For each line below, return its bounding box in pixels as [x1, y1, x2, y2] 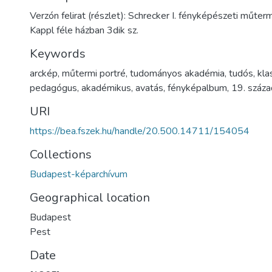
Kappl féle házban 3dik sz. [30, 24, 138, 37]
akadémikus [81, 81, 131, 95]
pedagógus [30, 81, 77, 95]
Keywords [30, 46, 86, 62]
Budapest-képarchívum [30, 168, 127, 181]
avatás [135, 81, 163, 95]
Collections [30, 146, 92, 163]
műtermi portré [62, 67, 126, 80]
